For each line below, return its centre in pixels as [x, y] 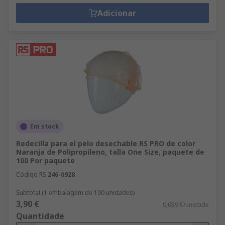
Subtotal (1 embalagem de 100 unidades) [75, 193]
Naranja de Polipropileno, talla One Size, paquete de [110, 152]
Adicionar [117, 13]
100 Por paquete [45, 160]
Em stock [45, 126]
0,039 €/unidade [186, 205]
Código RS [31, 175]
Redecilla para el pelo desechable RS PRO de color [106, 143]
